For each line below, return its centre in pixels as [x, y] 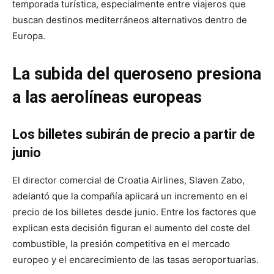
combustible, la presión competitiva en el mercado [121, 243]
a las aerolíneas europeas [107, 97]
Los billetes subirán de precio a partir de [134, 134]
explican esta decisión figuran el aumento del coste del [131, 228]
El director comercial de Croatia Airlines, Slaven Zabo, [128, 180]
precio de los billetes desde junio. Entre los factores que [134, 212]
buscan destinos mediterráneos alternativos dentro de [130, 20]
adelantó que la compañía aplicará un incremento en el [130, 196]
